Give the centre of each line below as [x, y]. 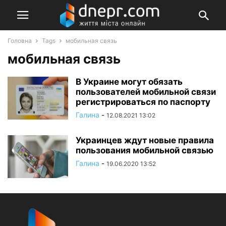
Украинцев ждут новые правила [145, 140]
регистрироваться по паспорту [143, 102]
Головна [20, 41]
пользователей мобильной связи [146, 92]
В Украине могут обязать [129, 82]
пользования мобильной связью [145, 150]
